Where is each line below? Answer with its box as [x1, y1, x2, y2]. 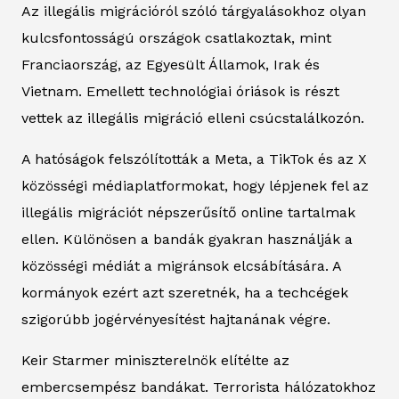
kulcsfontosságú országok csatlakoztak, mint [21, 28, 331, 46]
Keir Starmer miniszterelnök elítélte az [21, 351, 289, 369]
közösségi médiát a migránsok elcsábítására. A [21, 256, 341, 274]
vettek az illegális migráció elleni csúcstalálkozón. [21, 109, 364, 126]
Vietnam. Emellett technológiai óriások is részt [21, 82, 339, 100]
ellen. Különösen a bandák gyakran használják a [21, 230, 353, 248]
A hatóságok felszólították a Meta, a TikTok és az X [21, 150, 367, 167]
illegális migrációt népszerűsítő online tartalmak [21, 203, 355, 221]
